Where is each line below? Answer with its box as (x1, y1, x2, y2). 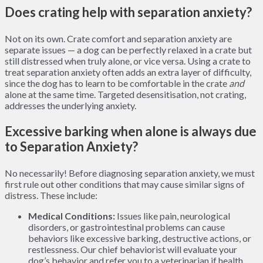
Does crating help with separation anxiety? (5, 4, 252, 20)
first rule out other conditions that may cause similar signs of (5, 178, 245, 190)
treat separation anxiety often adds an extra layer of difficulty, (5, 66, 251, 77)
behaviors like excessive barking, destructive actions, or (28, 232, 251, 244)
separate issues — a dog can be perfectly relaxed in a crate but (5, 43, 252, 55)
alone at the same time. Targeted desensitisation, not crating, (5, 88, 246, 100)
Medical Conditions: (28, 210, 115, 221)
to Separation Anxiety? (5, 138, 138, 154)
